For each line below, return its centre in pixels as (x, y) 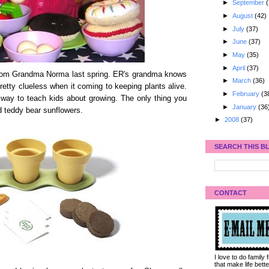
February (246, 93)
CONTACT (231, 192)
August (243, 15)
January (245, 107)
